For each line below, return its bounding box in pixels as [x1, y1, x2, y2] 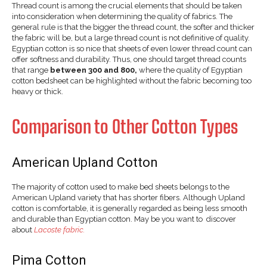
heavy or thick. [12, 86, 63, 96]
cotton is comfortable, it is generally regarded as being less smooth [12, 203, 247, 213]
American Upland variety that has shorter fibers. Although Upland [12, 193, 245, 202]
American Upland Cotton [12, 154, 158, 170]
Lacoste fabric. [34, 225, 85, 234]
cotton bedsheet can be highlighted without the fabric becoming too [12, 76, 252, 85]
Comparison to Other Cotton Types [12, 115, 238, 137]
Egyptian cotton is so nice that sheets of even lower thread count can [12, 44, 252, 53]
